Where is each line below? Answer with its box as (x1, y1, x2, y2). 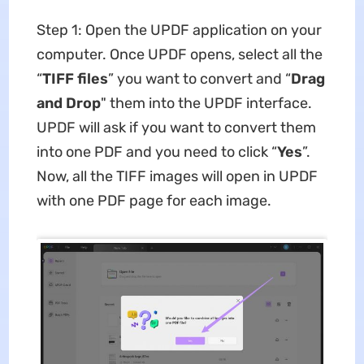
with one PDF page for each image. (36, 192, 271, 210)
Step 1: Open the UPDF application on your (36, 21, 322, 40)
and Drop (36, 94, 101, 113)
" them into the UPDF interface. (100, 94, 312, 113)
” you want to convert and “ (107, 70, 291, 89)
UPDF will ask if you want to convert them (36, 119, 316, 137)
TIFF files (41, 70, 108, 89)
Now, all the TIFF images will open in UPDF (36, 167, 318, 186)
